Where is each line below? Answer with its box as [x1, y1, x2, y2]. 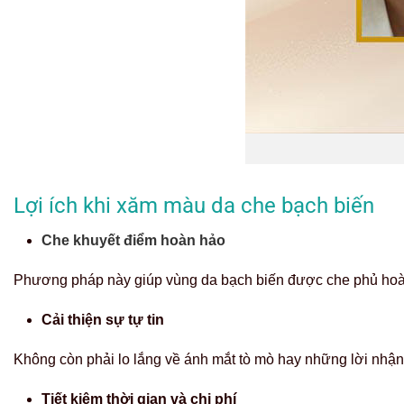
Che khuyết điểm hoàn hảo [41, 232, 226, 248]
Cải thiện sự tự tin [41, 311, 165, 327]
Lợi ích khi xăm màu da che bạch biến [14, 192, 374, 218]
